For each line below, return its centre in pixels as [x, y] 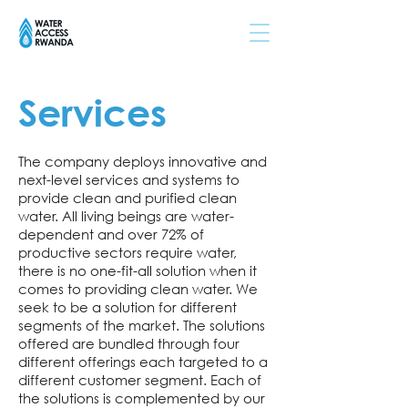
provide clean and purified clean [127, 198]
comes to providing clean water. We [138, 289]
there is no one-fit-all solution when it [138, 270]
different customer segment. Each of [140, 380]
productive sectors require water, [127, 252]
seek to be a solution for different [127, 307]
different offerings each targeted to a [143, 362]
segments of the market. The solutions [142, 325]
